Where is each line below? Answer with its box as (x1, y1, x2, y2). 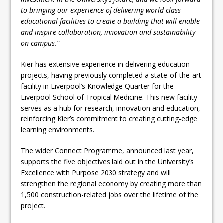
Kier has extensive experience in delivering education (21, 59, 190, 69)
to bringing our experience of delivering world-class (21, 5, 181, 15)
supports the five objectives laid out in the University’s (21, 156, 194, 166)
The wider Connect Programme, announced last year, (21, 145, 194, 155)
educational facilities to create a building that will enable (21, 16, 200, 26)
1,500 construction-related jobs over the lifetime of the (21, 189, 199, 199)
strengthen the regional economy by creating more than (21, 178, 202, 188)
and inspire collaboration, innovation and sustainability (21, 27, 196, 37)
